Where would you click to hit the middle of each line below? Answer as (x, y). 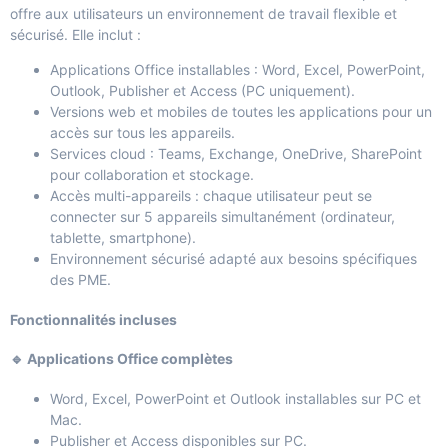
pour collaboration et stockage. (152, 175)
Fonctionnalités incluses (93, 319)
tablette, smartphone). (123, 238)
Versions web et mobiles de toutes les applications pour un (241, 112)
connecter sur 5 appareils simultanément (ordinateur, (222, 217)
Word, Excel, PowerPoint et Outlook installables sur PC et (235, 398)
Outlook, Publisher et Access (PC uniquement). (202, 91)
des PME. (80, 280)
